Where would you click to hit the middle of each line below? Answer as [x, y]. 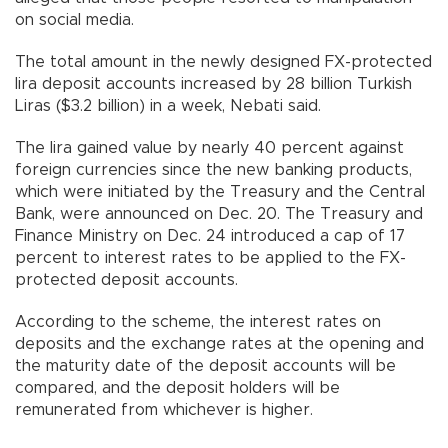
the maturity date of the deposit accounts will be [205, 365]
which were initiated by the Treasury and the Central [220, 191]
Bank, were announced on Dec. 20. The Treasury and [219, 213]
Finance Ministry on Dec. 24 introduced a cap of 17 [210, 235]
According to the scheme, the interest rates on [198, 321]
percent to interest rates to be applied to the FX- [210, 257]
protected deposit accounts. [126, 279]
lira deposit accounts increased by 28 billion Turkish [213, 83]
